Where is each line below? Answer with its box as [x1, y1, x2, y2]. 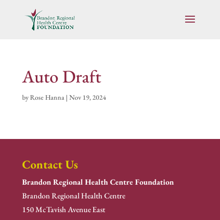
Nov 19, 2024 [69, 93, 106, 102]
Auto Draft [22, 65, 101, 88]
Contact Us [22, 157, 78, 172]
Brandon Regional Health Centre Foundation [22, 177, 174, 187]
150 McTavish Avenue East [22, 204, 105, 215]
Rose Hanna [29, 93, 64, 102]
